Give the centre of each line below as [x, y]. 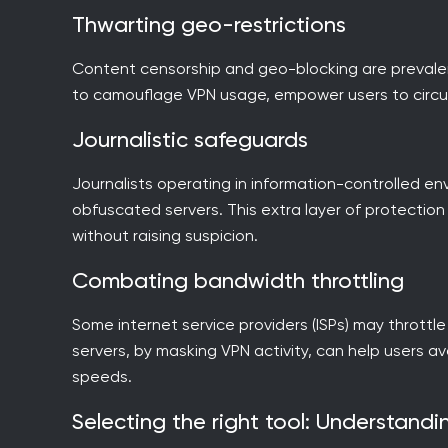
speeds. [102, 376]
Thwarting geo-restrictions [215, 24]
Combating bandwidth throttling [246, 280]
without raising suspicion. [165, 235]
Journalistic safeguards [196, 139]
